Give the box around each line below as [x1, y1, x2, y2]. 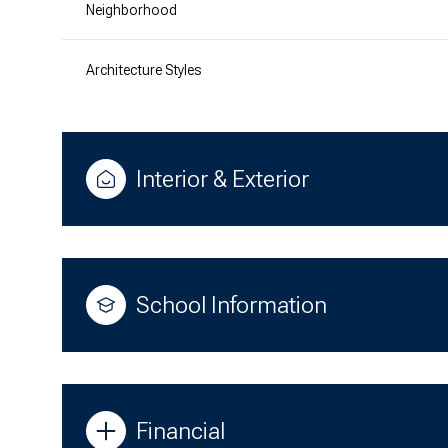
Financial [136, 416, 225, 445]
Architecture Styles [86, 61, 201, 78]
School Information [136, 290, 327, 319]
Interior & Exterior [136, 164, 309, 193]
